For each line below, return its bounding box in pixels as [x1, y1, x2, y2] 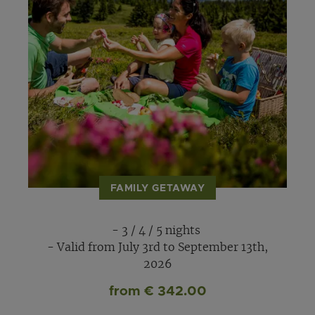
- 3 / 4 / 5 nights [112, 224, 203, 236]
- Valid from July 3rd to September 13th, [47, 241, 268, 253]
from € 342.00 [108, 284, 207, 298]
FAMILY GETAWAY [110, 184, 205, 194]
